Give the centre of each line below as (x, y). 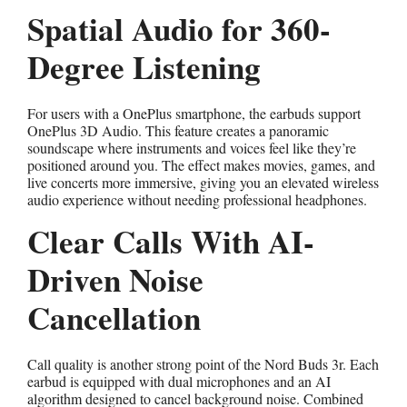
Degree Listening (144, 66)
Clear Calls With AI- (171, 241)
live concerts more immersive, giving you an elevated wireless (203, 182)
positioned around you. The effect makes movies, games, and (201, 164)
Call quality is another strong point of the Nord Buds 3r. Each (203, 363)
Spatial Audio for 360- (179, 28)
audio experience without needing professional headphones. (197, 199)
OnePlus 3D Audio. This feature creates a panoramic (178, 130)
